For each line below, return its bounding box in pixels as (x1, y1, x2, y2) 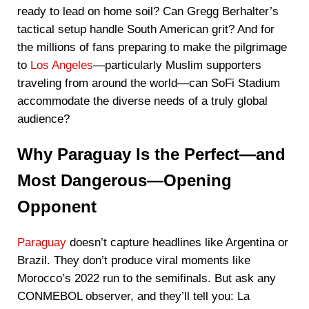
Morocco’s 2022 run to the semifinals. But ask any (17, 272, 276, 286)
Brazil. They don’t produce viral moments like (17, 254, 250, 268)
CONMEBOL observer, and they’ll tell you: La (17, 290, 250, 303)
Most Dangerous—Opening (17, 172, 232, 190)
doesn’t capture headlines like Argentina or (66, 236, 288, 250)
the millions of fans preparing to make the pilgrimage (17, 40, 287, 54)
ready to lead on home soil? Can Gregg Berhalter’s (17, 4, 279, 18)
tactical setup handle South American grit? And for (17, 22, 275, 36)
